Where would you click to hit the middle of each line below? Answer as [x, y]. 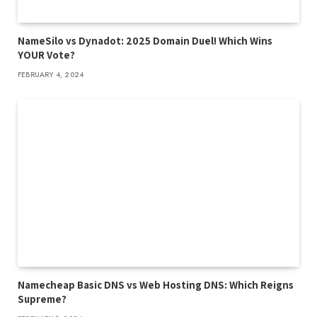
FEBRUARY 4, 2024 [51, 75]
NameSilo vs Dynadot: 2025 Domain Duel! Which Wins [145, 41]
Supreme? [42, 299]
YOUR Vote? [46, 55]
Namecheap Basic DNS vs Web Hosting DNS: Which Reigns [156, 285]
